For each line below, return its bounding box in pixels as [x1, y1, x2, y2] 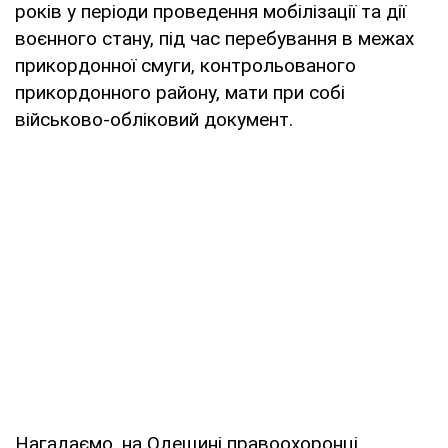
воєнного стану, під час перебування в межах [15, 26, 414, 50]
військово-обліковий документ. [15, 107, 293, 131]
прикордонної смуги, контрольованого [15, 53, 356, 77]
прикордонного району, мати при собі [15, 80, 345, 104]
